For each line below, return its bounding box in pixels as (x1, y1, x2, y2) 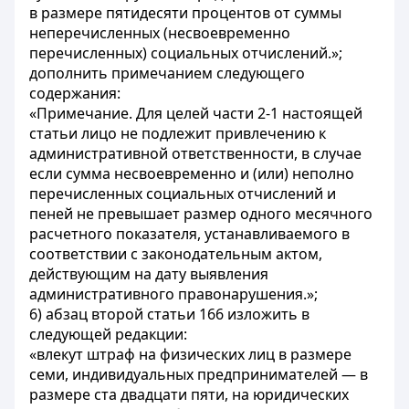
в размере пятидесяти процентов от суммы (29, 3, 341, 23)
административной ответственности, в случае (29, 143, 362, 163)
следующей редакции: (29, 324, 187, 344)
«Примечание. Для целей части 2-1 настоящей (29, 103, 362, 123)
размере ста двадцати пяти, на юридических (29, 384, 349, 404)
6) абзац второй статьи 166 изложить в (29, 304, 309, 324)
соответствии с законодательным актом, (29, 244, 322, 264)
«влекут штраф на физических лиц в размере (29, 344, 351, 364)
